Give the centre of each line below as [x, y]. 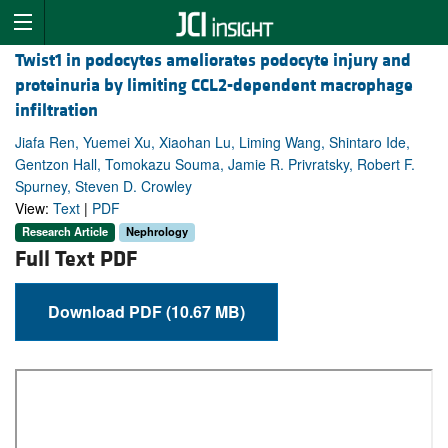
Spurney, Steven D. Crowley [103, 186]
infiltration [56, 111]
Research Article [65, 231]
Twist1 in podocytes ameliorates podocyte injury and [213, 61]
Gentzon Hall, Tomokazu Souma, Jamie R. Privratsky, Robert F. [215, 164]
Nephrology [157, 231]
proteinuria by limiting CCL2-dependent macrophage [214, 86]
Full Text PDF [76, 259]
